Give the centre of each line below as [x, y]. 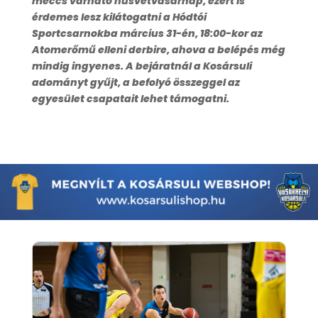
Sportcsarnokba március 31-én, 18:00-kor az [147, 33]
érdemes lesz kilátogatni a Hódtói [119, 17]
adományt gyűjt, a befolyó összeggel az [136, 82]
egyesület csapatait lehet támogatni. [130, 98]
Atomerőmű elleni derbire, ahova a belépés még [158, 49]
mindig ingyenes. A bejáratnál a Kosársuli [142, 66]
